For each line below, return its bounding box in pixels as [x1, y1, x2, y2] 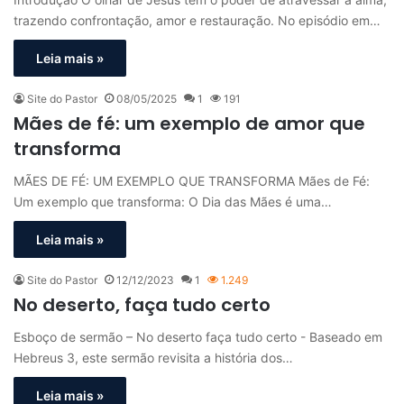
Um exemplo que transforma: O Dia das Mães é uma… [14, 194, 332, 210]
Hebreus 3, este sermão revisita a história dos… [14, 350, 293, 366]
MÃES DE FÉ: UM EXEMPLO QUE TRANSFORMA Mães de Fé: [14, 173, 370, 189]
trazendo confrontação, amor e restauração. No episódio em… [14, 13, 381, 29]
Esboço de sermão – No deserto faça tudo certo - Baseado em [14, 329, 382, 345]
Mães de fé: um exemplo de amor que [14, 111, 365, 137]
